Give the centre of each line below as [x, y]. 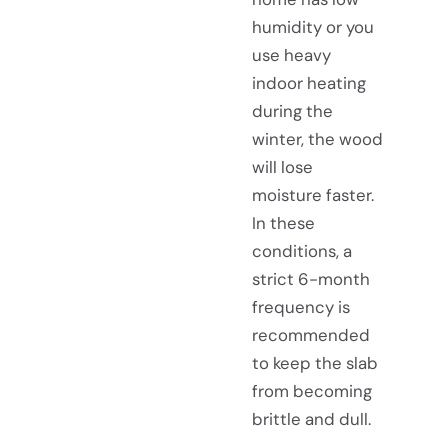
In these [283, 223]
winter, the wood [317, 139]
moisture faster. [313, 195]
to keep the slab [315, 363]
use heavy [291, 55]
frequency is [301, 307]
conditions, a [302, 251]
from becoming [312, 391]
